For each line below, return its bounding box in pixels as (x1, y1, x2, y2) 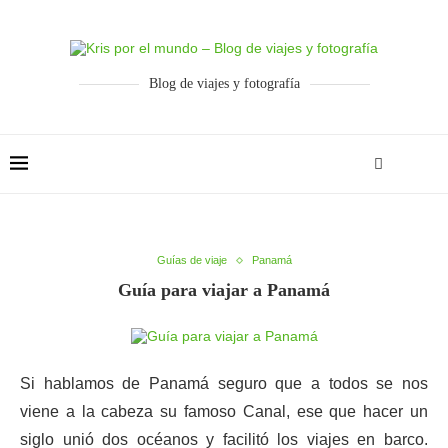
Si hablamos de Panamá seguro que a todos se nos (20, 375, 428, 392)
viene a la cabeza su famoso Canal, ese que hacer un (20, 403, 428, 420)
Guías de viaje (156, 254, 227, 266)
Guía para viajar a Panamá (118, 280, 330, 300)
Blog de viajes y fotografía (148, 76, 300, 91)
